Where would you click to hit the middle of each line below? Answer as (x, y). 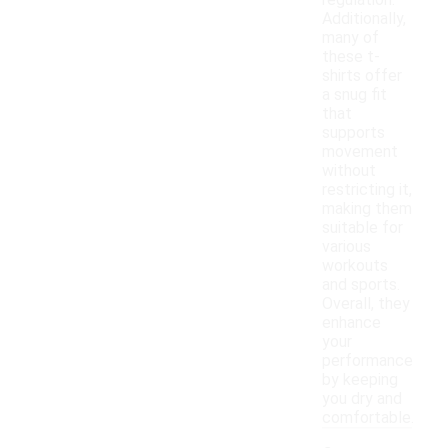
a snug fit (354, 95)
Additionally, (364, 19)
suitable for (362, 228)
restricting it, (367, 190)
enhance (351, 323)
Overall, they (366, 304)
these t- (351, 57)
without (349, 171)
